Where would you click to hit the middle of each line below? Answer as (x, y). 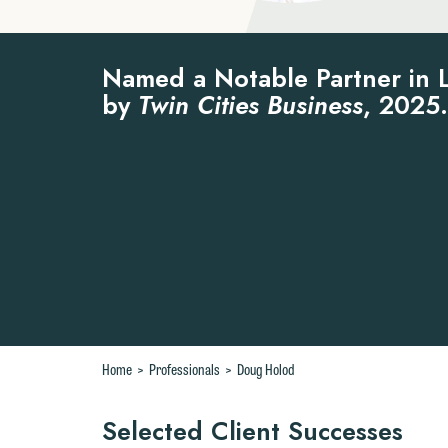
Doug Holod (266, 369)
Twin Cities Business (250, 105)
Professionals (184, 369)
